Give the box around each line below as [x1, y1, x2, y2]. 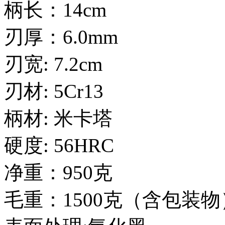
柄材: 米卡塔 [4, 107, 113, 129]
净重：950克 [4, 161, 113, 183]
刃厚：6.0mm [4, 26, 118, 48]
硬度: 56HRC [4, 134, 114, 156]
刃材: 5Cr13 [4, 80, 103, 102]
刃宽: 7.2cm [4, 53, 102, 75]
